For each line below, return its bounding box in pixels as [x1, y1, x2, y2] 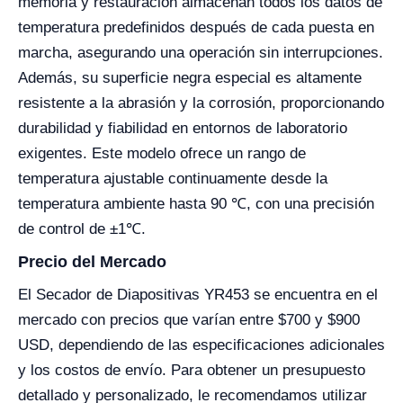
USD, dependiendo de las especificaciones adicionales [18, 336, 385, 354]
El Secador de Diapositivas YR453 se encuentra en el [18, 285, 378, 303]
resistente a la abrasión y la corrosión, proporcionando [18, 94, 384, 112]
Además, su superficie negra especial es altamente [18, 68, 362, 86]
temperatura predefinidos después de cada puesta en [18, 18, 374, 36]
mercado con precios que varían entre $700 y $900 [18, 310, 360, 328]
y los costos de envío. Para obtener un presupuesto [18, 361, 365, 379]
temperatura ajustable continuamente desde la [18, 169, 327, 187]
